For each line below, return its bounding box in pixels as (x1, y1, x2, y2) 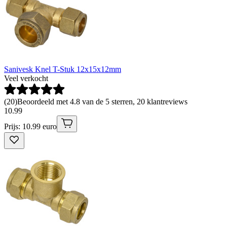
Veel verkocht (4, 73, 48, 83)
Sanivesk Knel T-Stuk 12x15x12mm (4, 64, 121, 73)
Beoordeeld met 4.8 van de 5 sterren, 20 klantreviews (17, 97, 187, 106)
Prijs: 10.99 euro (4, 122, 57, 131)
